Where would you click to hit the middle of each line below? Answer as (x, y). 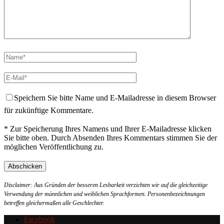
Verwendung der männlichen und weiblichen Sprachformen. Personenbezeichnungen (104, 194)
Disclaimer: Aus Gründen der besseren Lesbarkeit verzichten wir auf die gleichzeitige (106, 185)
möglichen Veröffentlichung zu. (54, 146)
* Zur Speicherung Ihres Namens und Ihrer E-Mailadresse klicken (108, 128)
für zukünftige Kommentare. (49, 110)
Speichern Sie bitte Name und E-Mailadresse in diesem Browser (115, 97)
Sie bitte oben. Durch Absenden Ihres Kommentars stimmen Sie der (110, 137)
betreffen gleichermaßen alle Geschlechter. (54, 203)
